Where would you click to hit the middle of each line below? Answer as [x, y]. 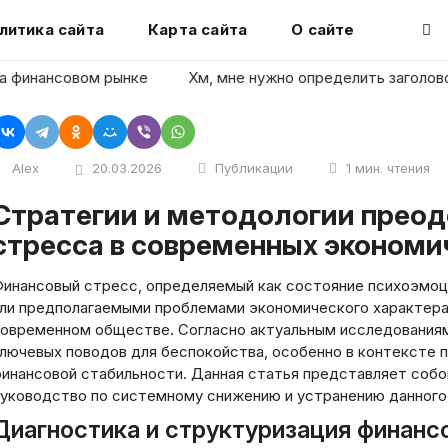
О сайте [323, 29]
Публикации [254, 168]
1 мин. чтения [388, 168]
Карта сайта [197, 29]
